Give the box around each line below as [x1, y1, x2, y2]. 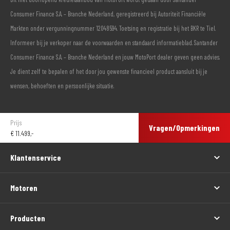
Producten [10, 213, 45, 223]
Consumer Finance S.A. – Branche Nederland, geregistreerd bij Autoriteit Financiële [10, 10, 206, 18]
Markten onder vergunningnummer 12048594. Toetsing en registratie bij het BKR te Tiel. [10, 24, 216, 33]
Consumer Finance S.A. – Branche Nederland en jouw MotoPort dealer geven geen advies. [10, 53, 220, 62]
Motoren [10, 183, 37, 193]
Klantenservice [10, 152, 61, 163]
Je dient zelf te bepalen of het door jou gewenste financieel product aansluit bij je [10, 67, 207, 76]
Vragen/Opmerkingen [149, 123, 220, 133]
